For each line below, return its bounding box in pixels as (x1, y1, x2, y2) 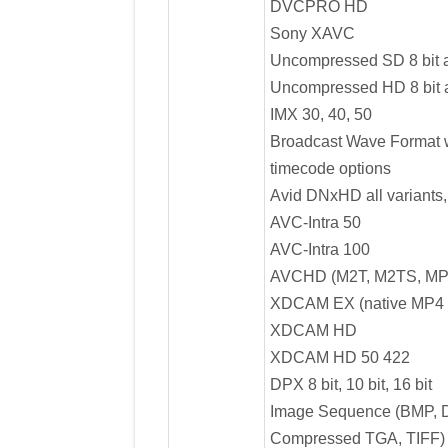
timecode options (269, 159, 391, 177)
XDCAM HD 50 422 (269, 348, 410, 366)
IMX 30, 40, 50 (269, 105, 372, 123)
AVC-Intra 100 (269, 240, 370, 258)
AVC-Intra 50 (269, 213, 361, 231)
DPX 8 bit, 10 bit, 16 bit (269, 375, 432, 393)
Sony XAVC (269, 24, 355, 42)
